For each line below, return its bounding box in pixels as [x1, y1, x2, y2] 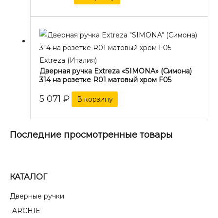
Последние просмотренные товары [10, 129, 173, 140]
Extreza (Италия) [39, 55, 97, 65]
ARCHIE [12, 206, 40, 215]
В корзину [76, 94, 113, 104]
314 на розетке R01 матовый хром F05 [39, 75, 171, 84]
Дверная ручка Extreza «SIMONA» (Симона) [39, 66, 192, 75]
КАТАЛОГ [10, 172, 47, 182]
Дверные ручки [10, 191, 64, 200]
